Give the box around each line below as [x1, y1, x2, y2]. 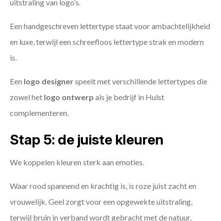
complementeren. [10, 108, 69, 118]
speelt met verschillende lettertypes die [74, 76, 207, 86]
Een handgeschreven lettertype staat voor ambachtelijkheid [10, 21, 210, 31]
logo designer [24, 76, 74, 86]
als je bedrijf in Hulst [94, 92, 164, 102]
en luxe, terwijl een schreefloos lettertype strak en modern [10, 37, 204, 47]
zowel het [10, 92, 44, 102]
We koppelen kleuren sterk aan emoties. [10, 157, 144, 167]
